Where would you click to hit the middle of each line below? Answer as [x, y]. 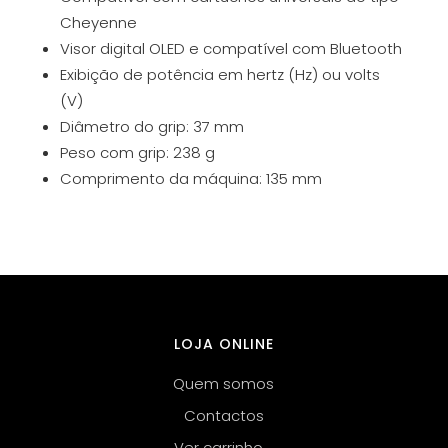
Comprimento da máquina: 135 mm [190, 178]
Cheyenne [98, 22]
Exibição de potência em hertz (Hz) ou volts [219, 74]
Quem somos [224, 383]
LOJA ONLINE [223, 344]
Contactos [223, 415]
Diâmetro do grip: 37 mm [151, 126]
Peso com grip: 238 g [137, 152]
